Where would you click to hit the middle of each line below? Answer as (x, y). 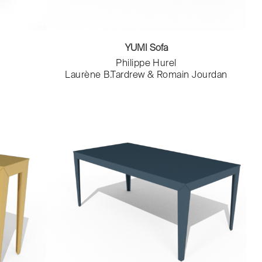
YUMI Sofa (146, 49)
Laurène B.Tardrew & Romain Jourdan (146, 76)
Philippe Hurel (146, 64)
